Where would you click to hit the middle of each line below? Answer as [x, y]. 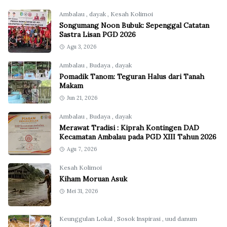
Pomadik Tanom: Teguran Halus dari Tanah [132, 77]
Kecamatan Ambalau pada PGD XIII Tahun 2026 [138, 137]
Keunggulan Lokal [87, 219]
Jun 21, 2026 [82, 98]
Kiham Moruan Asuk [93, 179]
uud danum [181, 219]
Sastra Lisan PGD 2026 [98, 35]
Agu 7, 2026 [82, 149]
